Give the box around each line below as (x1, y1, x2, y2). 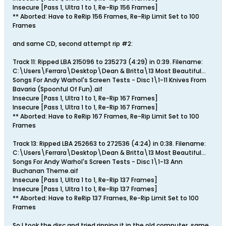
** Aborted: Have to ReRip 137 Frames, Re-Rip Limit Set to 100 (13, 194, 199, 202)
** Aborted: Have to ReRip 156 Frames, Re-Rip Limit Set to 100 (13, 12, 199, 21)
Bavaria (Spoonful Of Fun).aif (13, 85, 102, 93)
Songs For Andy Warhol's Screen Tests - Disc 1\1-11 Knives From (13, 76, 206, 84)
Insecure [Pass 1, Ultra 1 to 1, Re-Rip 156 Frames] (13, 3, 158, 12)
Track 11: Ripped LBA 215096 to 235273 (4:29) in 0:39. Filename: (13, 58, 203, 66)
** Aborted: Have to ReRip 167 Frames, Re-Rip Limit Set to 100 (13, 112, 199, 121)
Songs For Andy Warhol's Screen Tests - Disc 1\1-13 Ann (13, 157, 183, 166)
